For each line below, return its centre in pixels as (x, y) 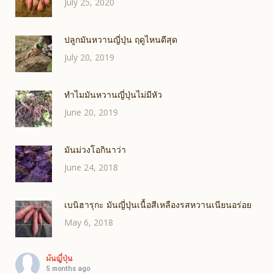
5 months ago (68, 268)
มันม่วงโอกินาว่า (95, 149)
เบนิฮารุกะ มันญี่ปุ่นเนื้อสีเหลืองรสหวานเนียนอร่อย (158, 204)
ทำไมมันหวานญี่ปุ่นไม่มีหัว (113, 94)
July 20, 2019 (89, 57)
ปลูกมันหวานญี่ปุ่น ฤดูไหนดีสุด (121, 39)
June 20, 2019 (91, 112)
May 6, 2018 (89, 222)
